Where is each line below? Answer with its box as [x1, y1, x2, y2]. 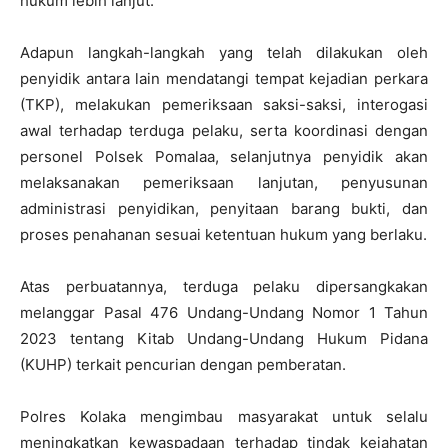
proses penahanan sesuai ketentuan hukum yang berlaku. [20, 225, 427, 244]
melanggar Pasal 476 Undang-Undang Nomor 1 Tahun [20, 303, 428, 322]
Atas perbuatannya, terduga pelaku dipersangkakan [20, 277, 428, 296]
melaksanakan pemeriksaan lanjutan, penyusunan [20, 173, 428, 192]
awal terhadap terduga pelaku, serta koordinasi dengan [20, 121, 428, 140]
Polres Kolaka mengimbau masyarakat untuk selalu [20, 407, 428, 426]
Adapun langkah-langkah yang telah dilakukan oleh [20, 43, 428, 62]
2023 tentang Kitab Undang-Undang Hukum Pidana [20, 329, 428, 348]
